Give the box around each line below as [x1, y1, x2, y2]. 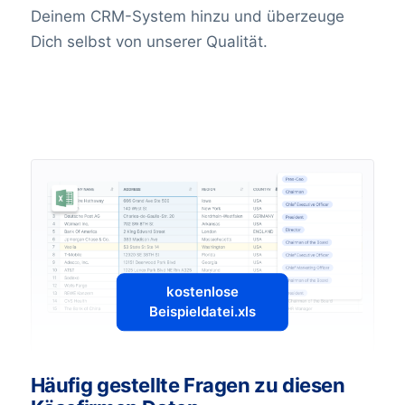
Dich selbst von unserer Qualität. [30, 32, 268, 51]
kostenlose [165, 283, 239, 301]
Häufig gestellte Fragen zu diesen [30, 372, 345, 397]
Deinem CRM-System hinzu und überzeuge [30, 6, 344, 25]
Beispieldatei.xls [148, 303, 256, 321]
